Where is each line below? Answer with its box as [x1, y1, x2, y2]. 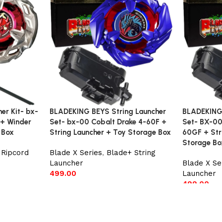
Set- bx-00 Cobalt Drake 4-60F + [49, 117, 166, 127]
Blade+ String [106, 148, 156, 158]
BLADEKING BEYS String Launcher [49, 107, 166, 116]
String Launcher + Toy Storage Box [49, 128, 171, 137]
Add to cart [56, 184, 91, 192]
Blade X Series [49, 148, 102, 158]
